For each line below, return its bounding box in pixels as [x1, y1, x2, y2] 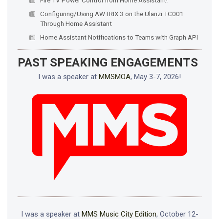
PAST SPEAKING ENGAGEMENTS [17, 55, 198, 69]
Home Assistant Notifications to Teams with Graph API [40, 33, 198, 41]
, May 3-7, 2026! [131, 72, 181, 81]
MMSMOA [99, 72, 131, 81]
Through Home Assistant [40, 19, 112, 27]
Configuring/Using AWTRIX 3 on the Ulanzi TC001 [40, 9, 184, 18]
